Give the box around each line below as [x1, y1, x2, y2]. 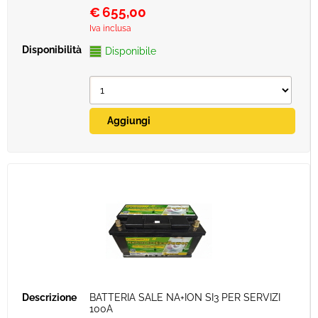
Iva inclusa [89, 23, 131, 33]
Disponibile [105, 45, 156, 57]
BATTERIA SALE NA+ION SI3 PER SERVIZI [89, 292, 280, 303]
